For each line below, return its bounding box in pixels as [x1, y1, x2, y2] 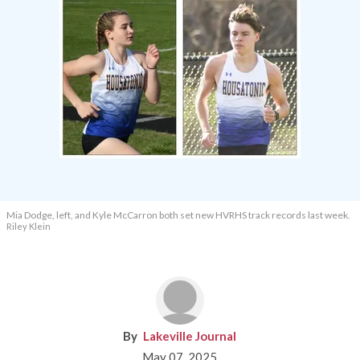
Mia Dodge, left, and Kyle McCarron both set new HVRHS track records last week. [6, 209, 350, 222]
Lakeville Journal [143, 329, 237, 344]
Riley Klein [6, 221, 51, 232]
